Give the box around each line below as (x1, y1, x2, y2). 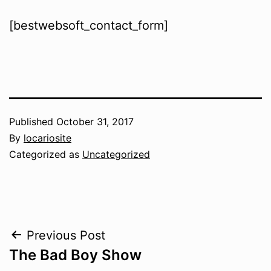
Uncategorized (82, 148, 150, 160)
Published (9, 115, 56, 128)
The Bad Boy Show (9, 246, 142, 264)
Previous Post (27, 227, 105, 243)
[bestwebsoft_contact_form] (9, 18, 168, 33)
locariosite (24, 131, 71, 144)
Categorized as (9, 148, 82, 160)
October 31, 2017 (56, 115, 134, 128)
